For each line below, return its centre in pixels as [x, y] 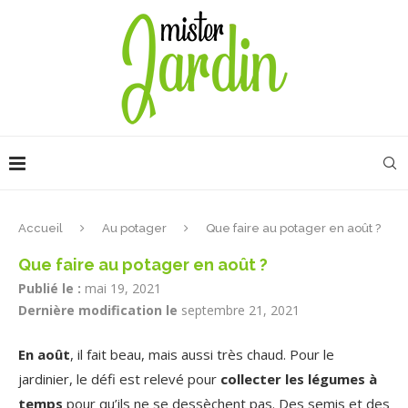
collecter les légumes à [299, 379]
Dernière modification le [98, 310]
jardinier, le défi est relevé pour [119, 379]
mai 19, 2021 [123, 288]
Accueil [41, 228]
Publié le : [50, 288]
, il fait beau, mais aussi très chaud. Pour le [202, 354]
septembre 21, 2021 [240, 310]
